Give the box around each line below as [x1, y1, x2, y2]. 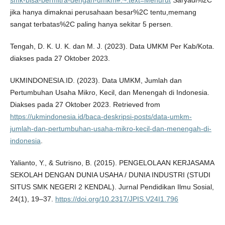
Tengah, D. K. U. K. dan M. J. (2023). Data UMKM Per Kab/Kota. [10, 42, 214, 50]
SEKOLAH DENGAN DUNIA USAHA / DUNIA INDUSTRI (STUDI [10, 170, 210, 179]
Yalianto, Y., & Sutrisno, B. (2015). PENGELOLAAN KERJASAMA [10, 158, 214, 167]
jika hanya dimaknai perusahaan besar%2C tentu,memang [10, 8, 196, 16]
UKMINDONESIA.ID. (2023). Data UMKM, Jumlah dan [10, 76, 182, 84]
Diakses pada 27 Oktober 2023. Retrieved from [10, 100, 160, 108]
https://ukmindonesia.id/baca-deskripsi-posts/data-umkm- [10, 112, 192, 121]
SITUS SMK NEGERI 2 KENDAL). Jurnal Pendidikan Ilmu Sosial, [10, 182, 214, 191]
